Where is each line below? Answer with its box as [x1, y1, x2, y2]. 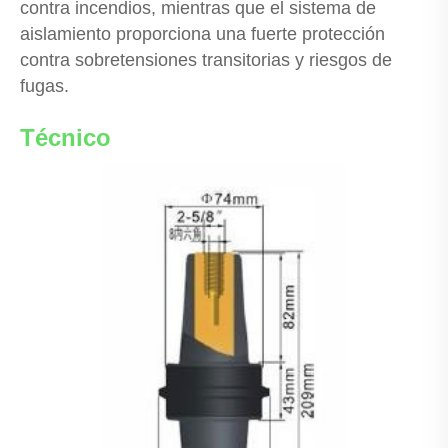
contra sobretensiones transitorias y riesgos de [20, 49, 392, 70]
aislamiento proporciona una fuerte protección [20, 23, 385, 44]
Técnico [20, 123, 111, 151]
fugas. [20, 75, 69, 96]
